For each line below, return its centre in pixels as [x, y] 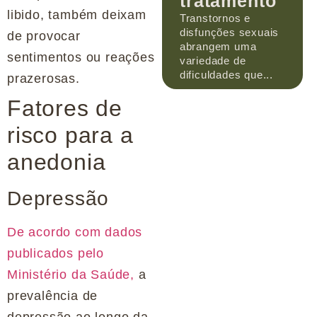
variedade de [213, 60]
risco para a [70, 136]
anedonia [57, 162]
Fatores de [65, 109]
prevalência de [53, 296]
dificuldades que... [226, 74]
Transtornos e [215, 18]
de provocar [44, 36]
